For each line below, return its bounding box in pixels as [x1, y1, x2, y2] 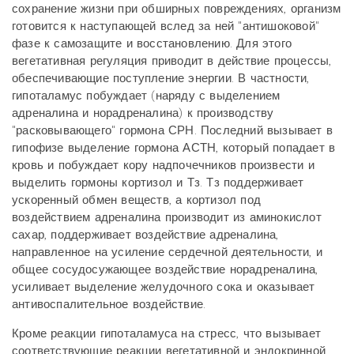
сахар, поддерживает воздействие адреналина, [12, 228, 279, 242]
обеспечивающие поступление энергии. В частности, [12, 71, 310, 85]
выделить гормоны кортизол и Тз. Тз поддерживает [12, 175, 304, 190]
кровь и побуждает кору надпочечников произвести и [12, 158, 314, 172]
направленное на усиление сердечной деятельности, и [12, 245, 322, 259]
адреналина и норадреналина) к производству [12, 106, 274, 120]
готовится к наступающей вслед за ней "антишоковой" [12, 19, 319, 33]
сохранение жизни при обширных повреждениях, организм [12, 2, 341, 16]
